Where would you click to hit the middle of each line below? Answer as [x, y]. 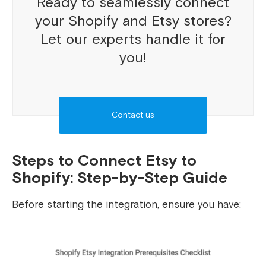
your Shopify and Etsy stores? [133, 21]
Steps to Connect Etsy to [104, 161]
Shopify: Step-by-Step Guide [120, 178]
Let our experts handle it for [133, 40]
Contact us [133, 115]
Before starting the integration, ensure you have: [126, 205]
